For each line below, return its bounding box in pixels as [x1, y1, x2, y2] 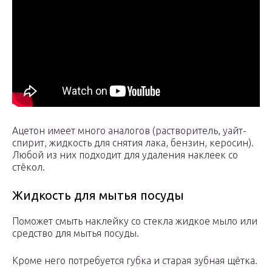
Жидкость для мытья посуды [12, 188, 184, 203]
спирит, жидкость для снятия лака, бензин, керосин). [12, 137, 254, 149]
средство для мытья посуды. [12, 228, 139, 239]
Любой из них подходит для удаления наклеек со [12, 149, 238, 161]
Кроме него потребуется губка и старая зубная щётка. [12, 255, 257, 267]
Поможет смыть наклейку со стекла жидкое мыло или [12, 216, 257, 227]
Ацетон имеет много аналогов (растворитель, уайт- [12, 125, 246, 137]
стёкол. [12, 161, 45, 173]
